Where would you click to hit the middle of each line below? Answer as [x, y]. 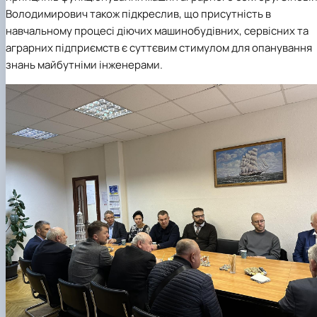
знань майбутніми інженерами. [84, 64]
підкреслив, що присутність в [196, 13]
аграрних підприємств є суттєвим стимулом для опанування [159, 47]
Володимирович [47, 13]
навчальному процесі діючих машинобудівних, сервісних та [157, 30]
